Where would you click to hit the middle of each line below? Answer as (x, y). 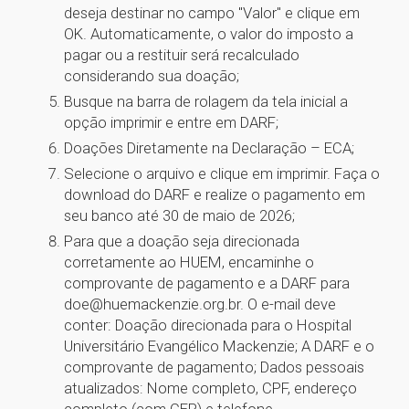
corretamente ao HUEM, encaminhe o (189, 262)
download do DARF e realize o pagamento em (215, 195)
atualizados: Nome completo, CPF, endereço (210, 388)
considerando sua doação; (152, 76)
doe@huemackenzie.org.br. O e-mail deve (200, 304)
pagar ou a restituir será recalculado (182, 55)
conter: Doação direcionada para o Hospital (208, 325)
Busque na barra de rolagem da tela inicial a (206, 102)
